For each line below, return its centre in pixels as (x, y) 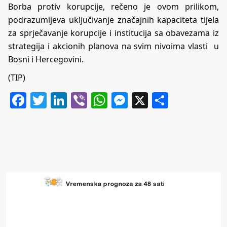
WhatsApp (147, 100)
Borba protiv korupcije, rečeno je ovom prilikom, (113, 7)
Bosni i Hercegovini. (46, 60)
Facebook (63, 100)
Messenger (170, 100)
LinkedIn (100, 100)
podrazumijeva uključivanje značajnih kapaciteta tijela (113, 20)
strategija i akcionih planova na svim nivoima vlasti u (113, 46)
